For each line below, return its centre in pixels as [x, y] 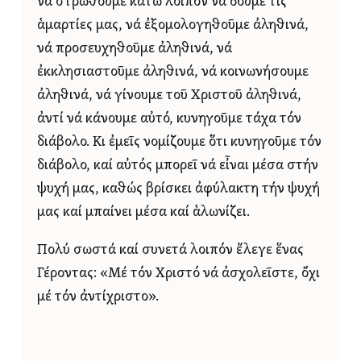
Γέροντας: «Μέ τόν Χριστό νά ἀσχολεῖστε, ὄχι [178, 273]
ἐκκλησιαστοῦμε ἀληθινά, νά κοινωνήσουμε [173, 73]
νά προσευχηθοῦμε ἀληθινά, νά [135, 49]
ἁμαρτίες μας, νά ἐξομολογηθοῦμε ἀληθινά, [173, 26]
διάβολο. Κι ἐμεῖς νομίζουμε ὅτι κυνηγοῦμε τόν [179, 143]
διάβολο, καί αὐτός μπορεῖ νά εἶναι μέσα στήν [178, 166]
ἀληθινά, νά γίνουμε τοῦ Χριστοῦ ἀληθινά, [169, 96]
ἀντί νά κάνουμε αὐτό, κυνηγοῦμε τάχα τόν [169, 119]
